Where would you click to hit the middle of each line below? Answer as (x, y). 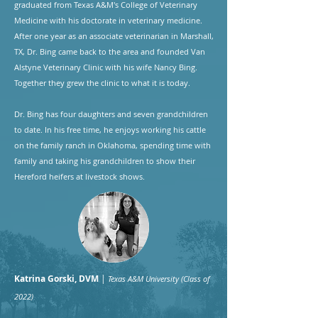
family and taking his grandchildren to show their (105, 161)
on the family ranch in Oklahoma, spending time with (113, 145)
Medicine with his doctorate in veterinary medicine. (108, 20)
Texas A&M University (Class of (159, 279)
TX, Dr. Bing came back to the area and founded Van (110, 51)
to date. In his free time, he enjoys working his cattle (110, 130)
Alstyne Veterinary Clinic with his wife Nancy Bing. (106, 67)
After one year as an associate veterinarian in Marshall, (114, 36)
